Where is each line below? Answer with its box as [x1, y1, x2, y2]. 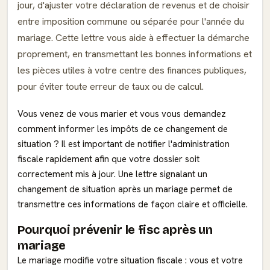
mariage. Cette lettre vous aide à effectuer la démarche [17, 31, 250, 44]
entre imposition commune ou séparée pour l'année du [17, 15, 244, 28]
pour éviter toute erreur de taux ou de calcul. [17, 80, 204, 93]
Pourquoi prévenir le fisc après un [17, 222, 213, 237]
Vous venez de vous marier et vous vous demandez [17, 108, 226, 120]
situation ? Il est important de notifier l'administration [17, 138, 230, 150]
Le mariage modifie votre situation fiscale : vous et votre [17, 254, 243, 266]
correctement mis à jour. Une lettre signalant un [17, 168, 207, 180]
